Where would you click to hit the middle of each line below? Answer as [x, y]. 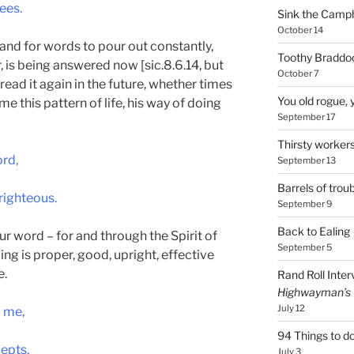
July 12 [291, 308]
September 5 [304, 247]
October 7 [298, 73]
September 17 [306, 117]
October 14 [300, 30]
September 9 [304, 203]
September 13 [306, 160]
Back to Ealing [313, 231]
